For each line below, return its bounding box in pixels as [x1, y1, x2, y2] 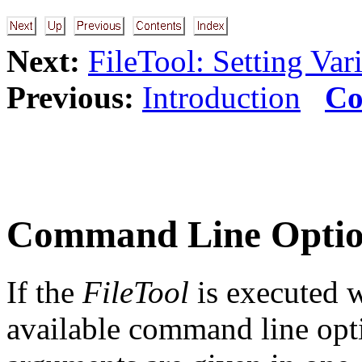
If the [6, 274, 82, 309]
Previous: [6, 80, 134, 115]
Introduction [142, 80, 301, 115]
